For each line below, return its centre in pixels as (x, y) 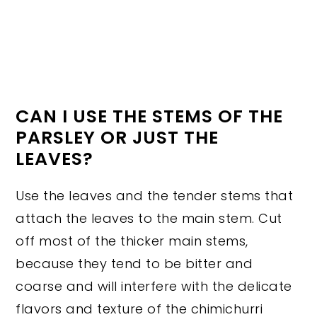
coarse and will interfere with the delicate (154, 286)
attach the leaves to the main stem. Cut (149, 218)
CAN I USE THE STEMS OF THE (150, 116)
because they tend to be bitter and (134, 264)
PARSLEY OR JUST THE (117, 138)
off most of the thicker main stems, (132, 241)
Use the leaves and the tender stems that (155, 196)
